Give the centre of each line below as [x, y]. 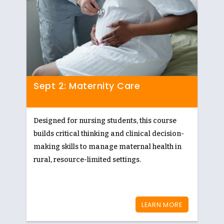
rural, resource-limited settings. [87, 160]
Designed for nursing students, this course [105, 121]
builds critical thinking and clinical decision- [109, 134]
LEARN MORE [162, 204]
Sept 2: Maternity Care [87, 85]
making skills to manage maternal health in [107, 147]
